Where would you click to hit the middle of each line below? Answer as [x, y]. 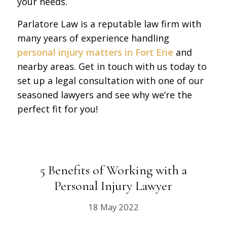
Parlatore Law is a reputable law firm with [109, 24]
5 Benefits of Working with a [113, 170]
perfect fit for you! [57, 109]
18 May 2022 [113, 207]
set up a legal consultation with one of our [110, 80]
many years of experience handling [93, 38]
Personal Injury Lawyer [113, 185]
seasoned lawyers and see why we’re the [104, 94]
